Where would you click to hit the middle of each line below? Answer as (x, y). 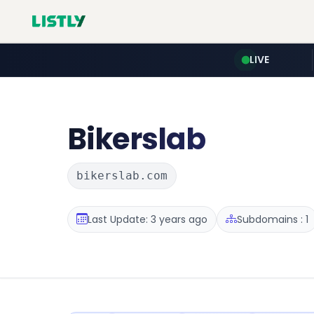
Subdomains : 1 (273, 219)
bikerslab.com (122, 176)
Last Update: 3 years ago (148, 219)
